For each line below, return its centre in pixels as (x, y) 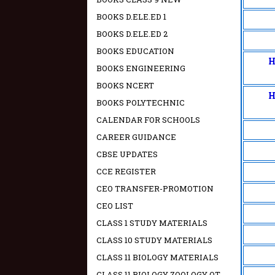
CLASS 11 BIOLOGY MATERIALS (157, 257)
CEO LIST (115, 206)
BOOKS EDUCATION (135, 51)
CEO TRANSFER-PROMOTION (155, 188)
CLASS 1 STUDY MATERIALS (152, 223)
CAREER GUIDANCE (136, 137)
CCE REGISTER (126, 171)
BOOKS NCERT (125, 85)
